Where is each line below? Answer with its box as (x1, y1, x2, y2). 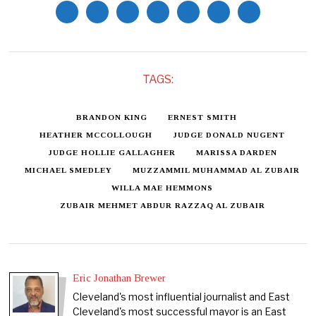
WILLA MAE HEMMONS (111, 183, 214, 193)
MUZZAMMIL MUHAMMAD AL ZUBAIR (133, 166, 300, 175)
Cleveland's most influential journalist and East (73, 290, 291, 303)
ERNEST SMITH (168, 113, 238, 122)
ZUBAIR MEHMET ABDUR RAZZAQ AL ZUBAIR (59, 201, 265, 210)
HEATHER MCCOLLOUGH (39, 130, 153, 140)
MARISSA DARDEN (195, 148, 277, 157)
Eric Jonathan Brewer (73, 272, 166, 284)
